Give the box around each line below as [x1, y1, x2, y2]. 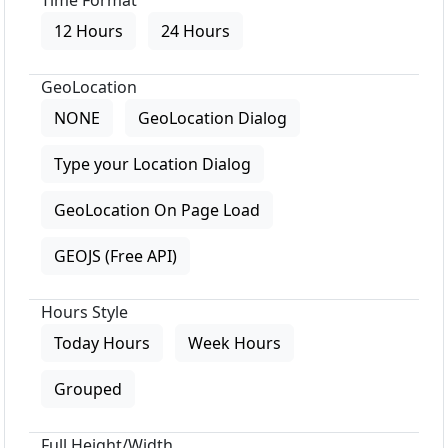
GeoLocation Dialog [138, 107, 287, 130]
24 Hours [161, 20, 230, 43]
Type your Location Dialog [54, 153, 251, 176]
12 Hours [54, 20, 123, 43]
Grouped [54, 378, 122, 401]
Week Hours [188, 332, 281, 355]
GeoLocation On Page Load [54, 199, 260, 222]
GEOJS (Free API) [54, 245, 177, 268]
